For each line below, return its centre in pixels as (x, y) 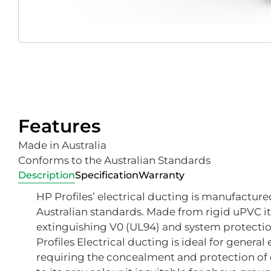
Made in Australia (62, 145)
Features (59, 126)
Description (47, 175)
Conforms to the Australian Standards (114, 160)
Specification (107, 175)
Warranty (162, 175)
